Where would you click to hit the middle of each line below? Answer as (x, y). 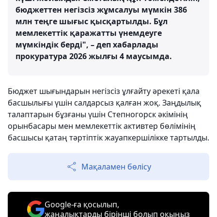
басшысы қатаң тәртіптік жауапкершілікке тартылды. (108, 138)
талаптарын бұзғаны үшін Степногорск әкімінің (98, 114)
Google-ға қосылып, (82, 204)
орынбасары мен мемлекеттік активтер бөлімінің (102, 126)
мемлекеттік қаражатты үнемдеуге (89, 33)
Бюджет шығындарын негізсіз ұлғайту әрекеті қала (104, 91)
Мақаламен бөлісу (116, 167)
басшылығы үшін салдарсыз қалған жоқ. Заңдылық (104, 103)
